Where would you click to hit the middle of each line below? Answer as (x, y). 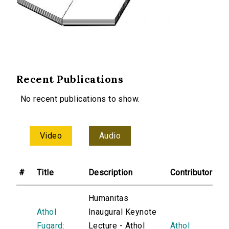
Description (111, 173)
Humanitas (109, 198)
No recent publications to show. (80, 99)
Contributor (191, 173)
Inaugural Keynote (123, 212)
